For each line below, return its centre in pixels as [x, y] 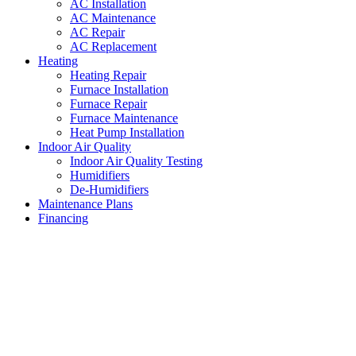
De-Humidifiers [109, 190]
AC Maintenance [113, 18]
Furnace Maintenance [124, 118]
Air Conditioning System [141, 313]
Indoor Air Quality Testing [136, 161]
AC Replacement [113, 47]
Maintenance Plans [85, 204]
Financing [63, 219]
